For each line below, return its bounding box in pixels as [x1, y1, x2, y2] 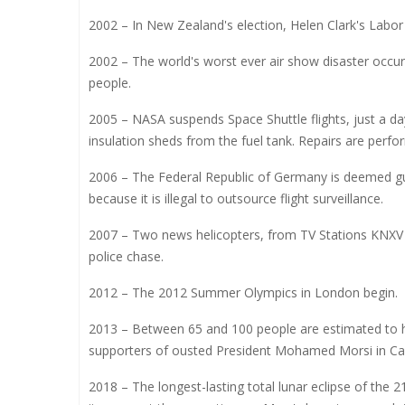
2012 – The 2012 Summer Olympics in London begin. [89, 283, 398, 301]
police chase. [89, 247, 164, 265]
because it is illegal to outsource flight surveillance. [89, 189, 383, 207]
